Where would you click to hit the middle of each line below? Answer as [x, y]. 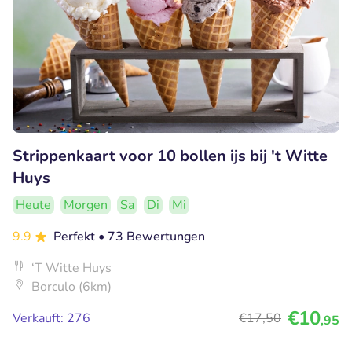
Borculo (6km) [71, 286]
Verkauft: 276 [51, 318]
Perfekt [76, 236]
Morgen [86, 205]
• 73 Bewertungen [152, 236]
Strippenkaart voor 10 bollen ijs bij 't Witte [170, 156]
